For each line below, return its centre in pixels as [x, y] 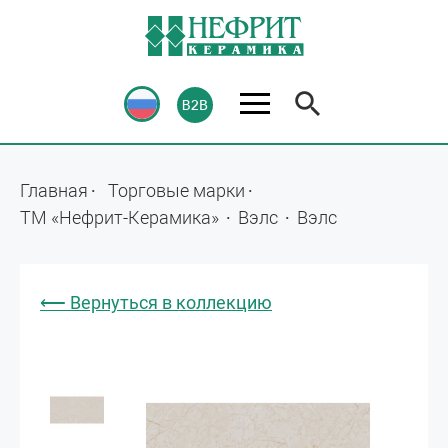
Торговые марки [176, 190]
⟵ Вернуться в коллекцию [156, 302]
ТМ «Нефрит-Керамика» [121, 217]
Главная [54, 190]
